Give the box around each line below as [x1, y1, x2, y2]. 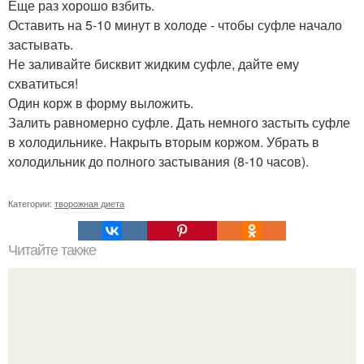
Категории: [8, 197, 54, 210]
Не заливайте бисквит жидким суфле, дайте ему [8, 54, 299, 73]
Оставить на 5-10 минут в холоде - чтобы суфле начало [8, 15, 342, 34]
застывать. [8, 35, 73, 54]
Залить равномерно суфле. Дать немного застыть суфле [8, 113, 350, 132]
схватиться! [8, 74, 78, 93]
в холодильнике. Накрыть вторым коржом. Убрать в [8, 132, 319, 151]
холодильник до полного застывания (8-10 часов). [8, 152, 309, 171]
